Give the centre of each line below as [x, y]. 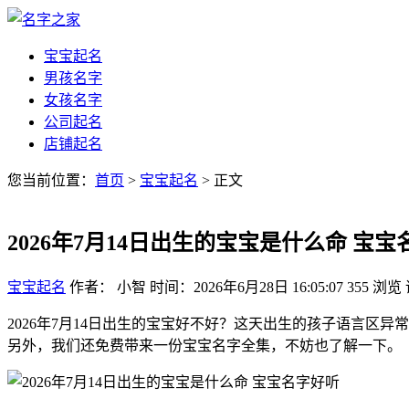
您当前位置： [51, 180]
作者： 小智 [108, 287]
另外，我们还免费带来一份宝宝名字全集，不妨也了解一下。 [204, 345]
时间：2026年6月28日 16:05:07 [246, 287]
